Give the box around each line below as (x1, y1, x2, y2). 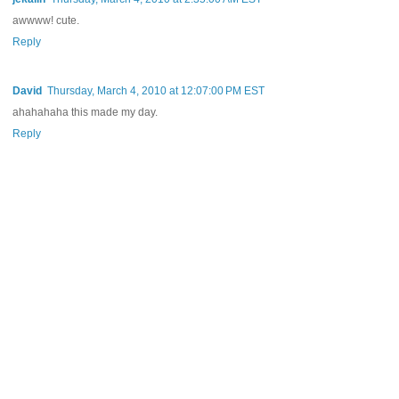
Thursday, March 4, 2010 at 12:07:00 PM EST (47, 84, 265, 97)
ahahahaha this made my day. (12, 105, 158, 118)
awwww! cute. (12, 13, 79, 27)
